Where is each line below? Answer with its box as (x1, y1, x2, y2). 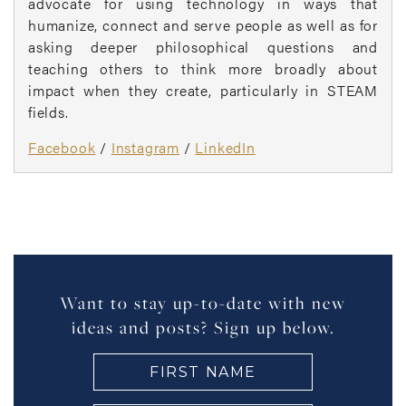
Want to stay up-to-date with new (60, 291, 346, 314)
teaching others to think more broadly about (28, 58, 378, 79)
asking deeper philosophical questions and (28, 36, 378, 57)
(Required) (205, 376, 258, 393)
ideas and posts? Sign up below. (71, 315, 335, 339)
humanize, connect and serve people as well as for (28, 14, 378, 35)
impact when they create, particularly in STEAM (28, 80, 378, 101)
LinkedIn (195, 137, 256, 158)
